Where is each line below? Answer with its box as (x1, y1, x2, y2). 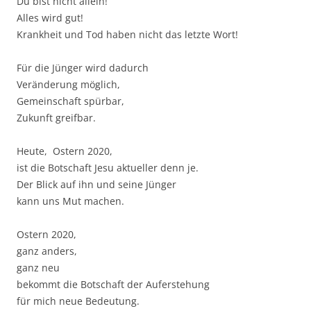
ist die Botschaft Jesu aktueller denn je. (17, 161, 199, 175)
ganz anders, (17, 244, 77, 258)
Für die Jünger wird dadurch (17, 61, 149, 75)
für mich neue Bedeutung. (17, 294, 140, 308)
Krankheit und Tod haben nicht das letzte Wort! (17, 28, 238, 42)
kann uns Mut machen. (17, 194, 124, 208)
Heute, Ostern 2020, (17, 144, 112, 158)
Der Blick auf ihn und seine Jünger (17, 178, 176, 192)
